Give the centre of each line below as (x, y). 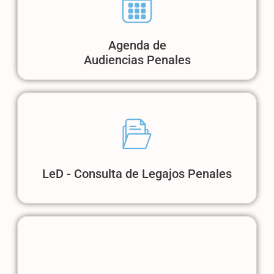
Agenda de (137, 45)
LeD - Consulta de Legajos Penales (137, 174)
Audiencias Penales (137, 60)
